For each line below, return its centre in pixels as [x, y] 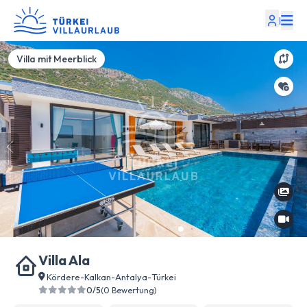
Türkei [164, 277]
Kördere [63, 277]
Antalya [131, 277]
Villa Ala [64, 260]
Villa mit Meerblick [57, 59]
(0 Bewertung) [129, 290]
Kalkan [98, 277]
